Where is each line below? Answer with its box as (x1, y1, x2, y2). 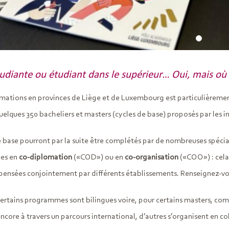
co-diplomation (18, 153, 72, 162)
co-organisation (124, 153, 178, 162)
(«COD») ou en (72, 153, 125, 162)
